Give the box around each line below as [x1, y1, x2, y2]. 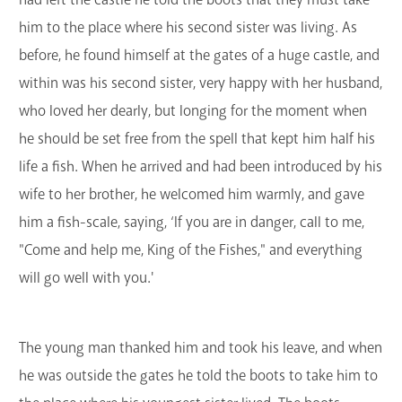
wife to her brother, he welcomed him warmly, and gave [19, 184, 364, 204]
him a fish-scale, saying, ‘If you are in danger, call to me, [19, 212, 364, 232]
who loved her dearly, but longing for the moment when [19, 100, 367, 120]
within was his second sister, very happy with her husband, [19, 73, 382, 92]
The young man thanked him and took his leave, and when [19, 338, 382, 358]
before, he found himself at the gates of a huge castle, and [19, 45, 380, 65]
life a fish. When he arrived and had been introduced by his [19, 156, 382, 176]
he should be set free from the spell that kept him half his [19, 128, 375, 148]
